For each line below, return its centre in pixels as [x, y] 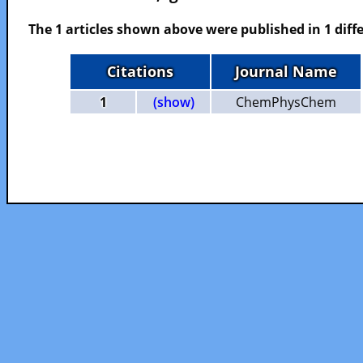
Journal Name [286, 71]
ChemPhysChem [286, 102]
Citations [140, 71]
